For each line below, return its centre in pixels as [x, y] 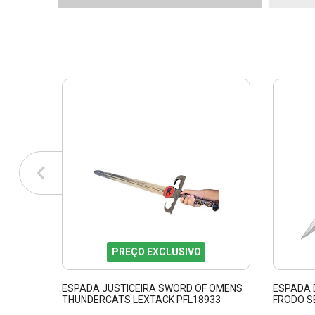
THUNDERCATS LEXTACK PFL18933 [141, 300]
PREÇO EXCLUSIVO [156, 252]
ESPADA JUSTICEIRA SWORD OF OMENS [152, 289]
